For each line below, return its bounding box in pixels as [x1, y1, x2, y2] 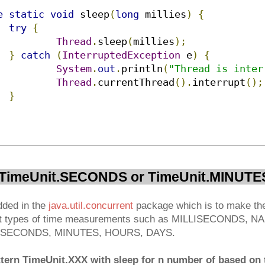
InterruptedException [62, 49, 180, 62]
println [121, 63, 163, 75]
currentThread [98, 76, 174, 89]
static [9, 8, 44, 21]
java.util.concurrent [46, 200, 133, 212]
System [56, 63, 92, 75]
